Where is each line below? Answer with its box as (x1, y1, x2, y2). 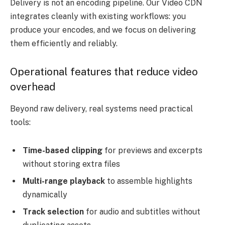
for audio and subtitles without (84, 206, 200, 216)
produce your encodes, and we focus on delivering (10, 25, 196, 35)
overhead (10, 80, 55, 93)
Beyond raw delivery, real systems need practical (10, 104, 193, 114)
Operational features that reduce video (10, 65, 198, 78)
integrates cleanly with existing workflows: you (10, 12, 186, 22)
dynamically (23, 189, 67, 199)
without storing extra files (23, 159, 120, 169)
